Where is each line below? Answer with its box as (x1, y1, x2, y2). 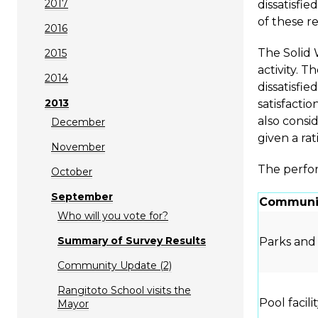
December (51, 115, 105, 128)
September (51, 190, 113, 203)
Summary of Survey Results (57, 234, 206, 247)
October (51, 165, 92, 178)
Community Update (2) (57, 258, 172, 272)
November (51, 140, 105, 153)
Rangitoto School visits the (57, 283, 191, 297)
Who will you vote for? (57, 209, 168, 222)
